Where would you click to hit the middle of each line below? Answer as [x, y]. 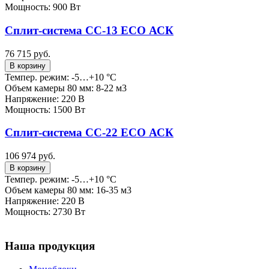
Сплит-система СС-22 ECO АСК [89, 133]
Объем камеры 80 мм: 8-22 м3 [66, 88]
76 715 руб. [28, 53]
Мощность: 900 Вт [43, 7]
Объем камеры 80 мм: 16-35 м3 [68, 190]
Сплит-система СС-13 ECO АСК [89, 30]
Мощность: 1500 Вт [45, 109]
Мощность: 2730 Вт [45, 212]
